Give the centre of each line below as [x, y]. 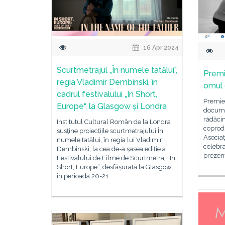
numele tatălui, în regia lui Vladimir [109, 140]
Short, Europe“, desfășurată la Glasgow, [115, 167]
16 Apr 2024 [160, 47]
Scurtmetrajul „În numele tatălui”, [117, 70]
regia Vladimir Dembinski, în [107, 82]
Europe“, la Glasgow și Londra [112, 106]
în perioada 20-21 [83, 176]
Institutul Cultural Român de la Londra [114, 122]
